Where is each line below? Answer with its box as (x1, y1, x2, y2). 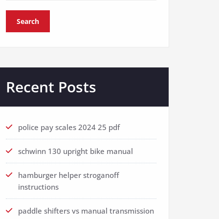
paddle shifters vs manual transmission (18, 206, 154, 216)
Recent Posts (6, 77, 96, 97)
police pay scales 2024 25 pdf (18, 122, 120, 132)
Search (17, 17, 39, 26)
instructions (18, 182, 59, 192)
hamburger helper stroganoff (18, 170, 119, 180)
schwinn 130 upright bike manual (18, 146, 133, 156)
